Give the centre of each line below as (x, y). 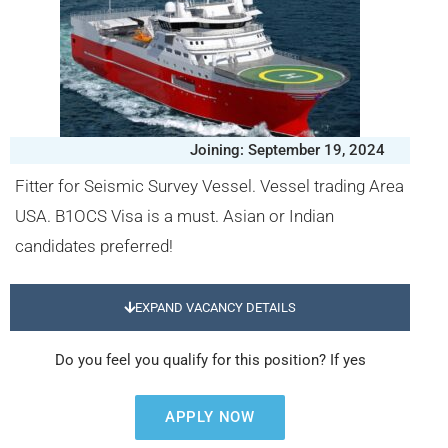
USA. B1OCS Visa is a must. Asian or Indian (174, 216)
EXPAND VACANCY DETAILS (215, 307)
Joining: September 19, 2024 (287, 150)
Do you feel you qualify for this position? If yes (210, 360)
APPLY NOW (210, 417)
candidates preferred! (94, 246)
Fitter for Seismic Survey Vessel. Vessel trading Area (209, 186)
